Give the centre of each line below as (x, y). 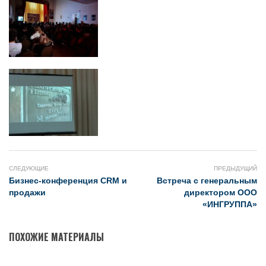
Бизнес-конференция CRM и (68, 180)
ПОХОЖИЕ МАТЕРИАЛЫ (56, 237)
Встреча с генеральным (207, 180)
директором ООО (221, 192)
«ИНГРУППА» (230, 204)
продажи (27, 192)
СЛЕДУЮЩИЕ (29, 168)
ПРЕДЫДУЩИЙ (235, 168)
